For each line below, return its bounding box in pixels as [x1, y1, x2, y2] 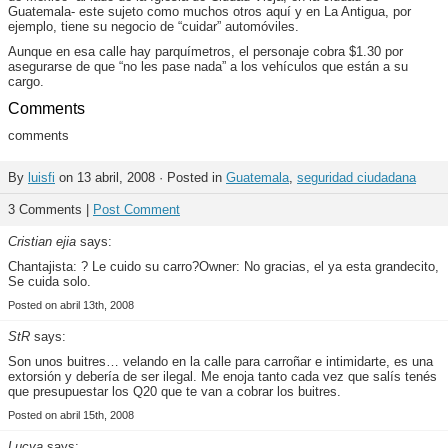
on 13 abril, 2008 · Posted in [55, 170, 226, 185]
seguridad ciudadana [297, 170, 416, 185]
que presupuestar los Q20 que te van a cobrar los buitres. [8, 384, 341, 399]
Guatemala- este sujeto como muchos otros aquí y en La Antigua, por [8, 4, 411, 19]
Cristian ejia [8, 234, 76, 249]
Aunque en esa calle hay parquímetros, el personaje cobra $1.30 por [8, 44, 403, 59]
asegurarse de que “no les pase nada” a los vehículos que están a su [8, 59, 408, 74]
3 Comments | [8, 202, 93, 217]
